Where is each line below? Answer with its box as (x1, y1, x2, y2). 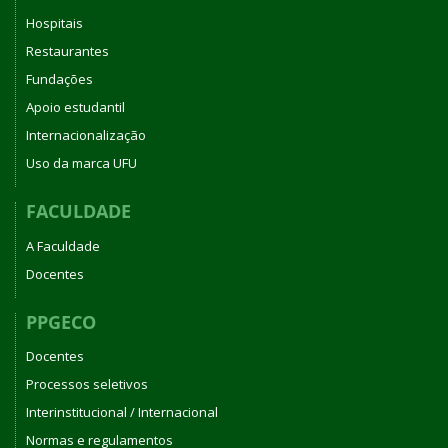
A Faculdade (26, 236, 100, 255)
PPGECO (26, 309, 96, 334)
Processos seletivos (26, 375, 148, 393)
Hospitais (26, 14, 83, 32)
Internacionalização (26, 126, 146, 144)
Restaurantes (26, 42, 109, 60)
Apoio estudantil (26, 98, 125, 116)
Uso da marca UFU (26, 154, 137, 172)
